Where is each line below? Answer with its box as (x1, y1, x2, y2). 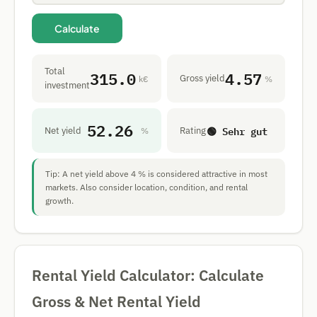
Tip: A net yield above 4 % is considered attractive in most (45, 168, 267, 179)
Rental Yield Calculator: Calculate (32, 265, 264, 285)
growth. (45, 195, 74, 206)
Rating (180, 124, 206, 137)
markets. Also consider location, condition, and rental (45, 182, 248, 192)
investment (45, 79, 90, 91)
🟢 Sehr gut (206, 122, 267, 139)
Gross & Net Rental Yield (32, 292, 201, 311)
